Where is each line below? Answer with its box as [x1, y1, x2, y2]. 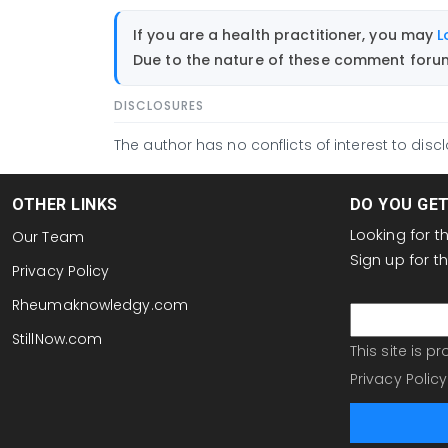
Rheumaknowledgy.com [12, 295, 188, 316]
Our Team [12, 227, 84, 248]
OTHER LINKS [12, 195, 118, 215]
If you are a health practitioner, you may [133, 24, 438, 45]
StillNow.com [12, 329, 103, 350]
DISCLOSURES [114, 97, 204, 115]
